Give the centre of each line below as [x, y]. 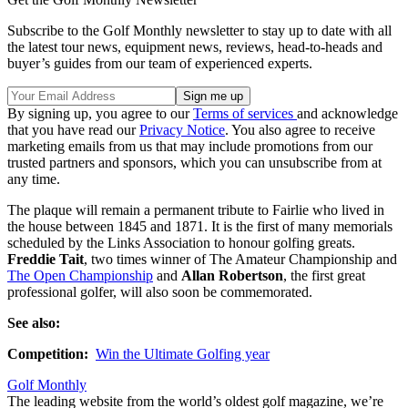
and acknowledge [347, 114]
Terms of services [245, 114]
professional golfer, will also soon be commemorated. [160, 292]
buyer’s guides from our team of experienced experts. [160, 64]
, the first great [324, 276]
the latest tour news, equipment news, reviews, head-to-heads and [195, 47]
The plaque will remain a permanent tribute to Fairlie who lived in [196, 210]
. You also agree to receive [300, 130]
